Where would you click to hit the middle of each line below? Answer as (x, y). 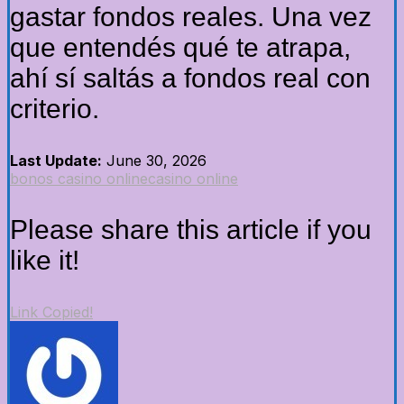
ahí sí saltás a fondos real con (190, 78)
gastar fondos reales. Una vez (191, 17)
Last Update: (56, 161)
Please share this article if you (191, 230)
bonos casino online (79, 179)
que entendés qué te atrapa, (180, 48)
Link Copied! (51, 312)
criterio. (55, 109)
